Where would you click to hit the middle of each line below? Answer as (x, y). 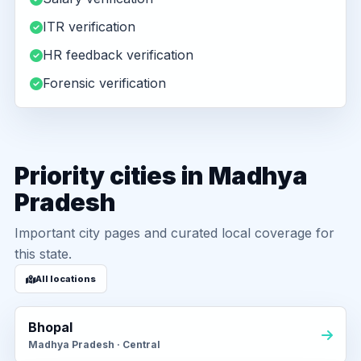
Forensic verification (104, 83)
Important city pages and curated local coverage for (174, 233)
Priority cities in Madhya (161, 176)
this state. (43, 254)
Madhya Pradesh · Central (94, 344)
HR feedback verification (118, 55)
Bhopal (50, 327)
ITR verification (89, 27)
